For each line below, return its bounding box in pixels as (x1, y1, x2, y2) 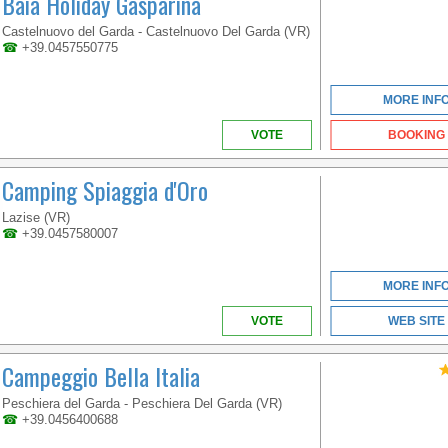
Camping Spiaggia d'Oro (2, 172, 208, 209)
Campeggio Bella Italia (2, 358, 200, 395)
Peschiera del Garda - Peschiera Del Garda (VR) (2, 396, 282, 412)
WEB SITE (388, 314, 445, 329)
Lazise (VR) (2, 210, 70, 226)
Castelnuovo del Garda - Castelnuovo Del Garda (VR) (2, 24, 310, 40)
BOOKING (388, 128, 445, 143)
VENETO (190, 2, 290, 29)
